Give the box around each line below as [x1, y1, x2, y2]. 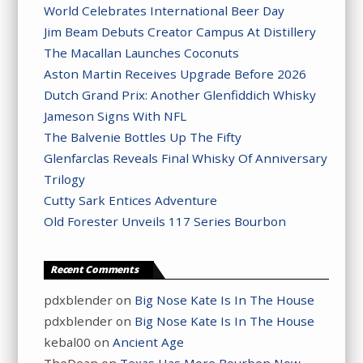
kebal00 [44, 334, 92, 351]
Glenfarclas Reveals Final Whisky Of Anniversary [44, 149, 328, 166]
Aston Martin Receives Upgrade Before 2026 [44, 65, 307, 82]
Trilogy [44, 170, 86, 187]
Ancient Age [113, 334, 185, 351]
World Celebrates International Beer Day [44, 2, 285, 19]
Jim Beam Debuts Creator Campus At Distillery [44, 23, 317, 40]
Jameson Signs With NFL [44, 107, 187, 124]
